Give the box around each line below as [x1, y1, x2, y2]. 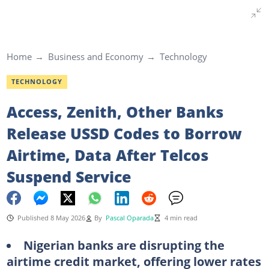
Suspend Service [6, 166, 131, 187]
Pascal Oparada [105, 213, 154, 222]
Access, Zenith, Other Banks [6, 101, 223, 122]
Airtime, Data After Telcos [6, 144, 208, 165]
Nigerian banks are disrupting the [23, 236, 225, 253]
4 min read [164, 213, 198, 222]
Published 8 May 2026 [17, 213, 85, 222]
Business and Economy [47, 50, 144, 62]
